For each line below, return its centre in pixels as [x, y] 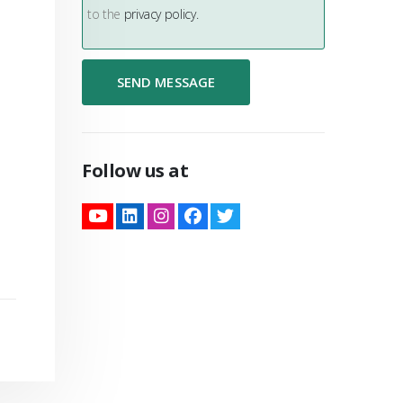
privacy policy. [161, 14]
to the [106, 14]
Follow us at [135, 170]
